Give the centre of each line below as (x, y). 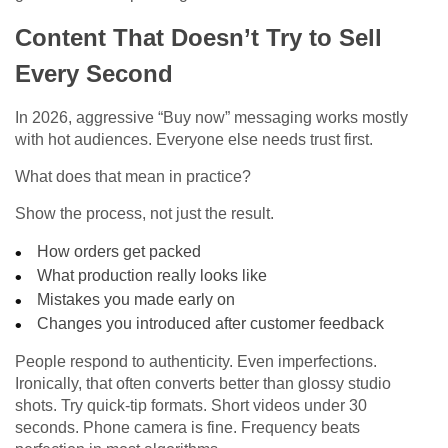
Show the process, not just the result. (144, 214)
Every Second (94, 74)
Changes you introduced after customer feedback (211, 324)
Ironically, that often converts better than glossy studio (203, 384)
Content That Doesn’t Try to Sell (198, 38)
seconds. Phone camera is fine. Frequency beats (187, 428)
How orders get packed (119, 252)
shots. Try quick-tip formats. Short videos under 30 (191, 406)
